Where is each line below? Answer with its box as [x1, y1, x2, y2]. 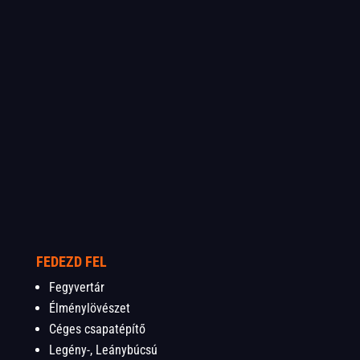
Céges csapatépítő [48, 321, 145, 337]
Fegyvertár [48, 279, 104, 295]
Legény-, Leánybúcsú [48, 342, 157, 358]
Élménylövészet [48, 300, 130, 316]
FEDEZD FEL [35, 252, 107, 270]
